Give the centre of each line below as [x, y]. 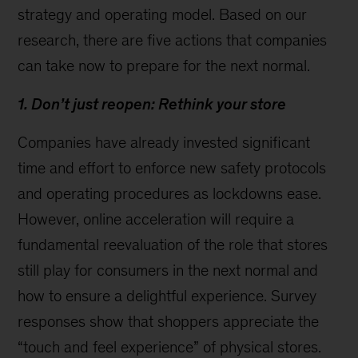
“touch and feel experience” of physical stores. [170, 347]
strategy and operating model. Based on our [163, 14]
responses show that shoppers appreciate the [169, 321]
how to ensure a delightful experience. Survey [167, 296]
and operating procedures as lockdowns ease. [170, 193]
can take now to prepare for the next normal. [164, 66]
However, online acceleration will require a [156, 219]
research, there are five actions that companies [173, 40]
